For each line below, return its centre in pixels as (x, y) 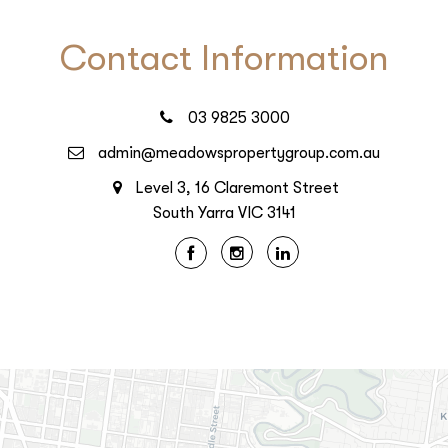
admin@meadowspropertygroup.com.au (239, 153)
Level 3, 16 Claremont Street (237, 188)
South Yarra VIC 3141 (224, 213)
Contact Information (224, 58)
